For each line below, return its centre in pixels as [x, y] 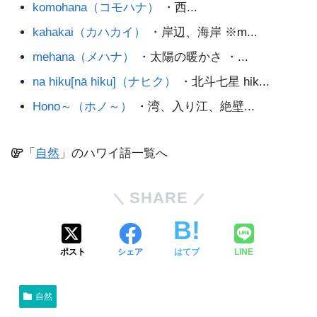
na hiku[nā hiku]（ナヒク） [105, 81]
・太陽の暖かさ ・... [192, 57]
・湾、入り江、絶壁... [194, 106]
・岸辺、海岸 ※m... [202, 32]
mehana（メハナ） [84, 57]
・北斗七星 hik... [223, 81]
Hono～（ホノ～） [83, 106]
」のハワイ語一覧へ [114, 154]
